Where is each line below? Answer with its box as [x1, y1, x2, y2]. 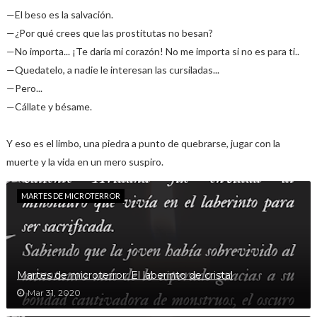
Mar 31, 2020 [27, 287, 81, 298]
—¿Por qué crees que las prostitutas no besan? [6, 27, 213, 39]
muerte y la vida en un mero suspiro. [6, 156, 163, 168]
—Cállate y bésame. [6, 100, 92, 113]
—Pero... [6, 82, 42, 94]
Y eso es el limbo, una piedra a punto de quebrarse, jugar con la [6, 137, 280, 149]
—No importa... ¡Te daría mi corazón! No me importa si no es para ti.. [6, 45, 299, 57]
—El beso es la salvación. [6, 8, 113, 21]
